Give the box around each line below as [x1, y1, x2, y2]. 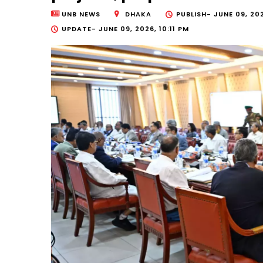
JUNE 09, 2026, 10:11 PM [99, 24, 189, 34]
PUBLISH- [176, 9, 214, 19]
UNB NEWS [62, 9, 100, 19]
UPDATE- [62, 24, 99, 34]
